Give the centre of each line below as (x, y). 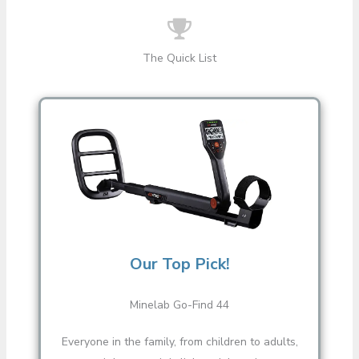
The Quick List (179, 58)
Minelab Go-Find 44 (179, 305)
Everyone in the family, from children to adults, (179, 341)
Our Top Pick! (179, 264)
